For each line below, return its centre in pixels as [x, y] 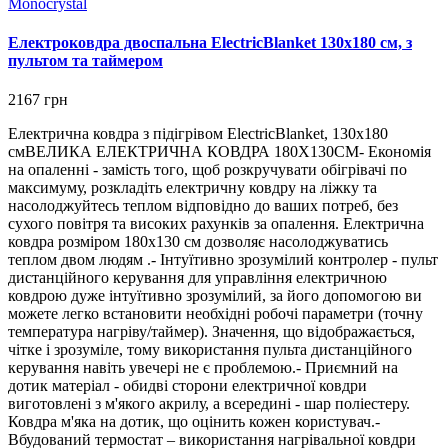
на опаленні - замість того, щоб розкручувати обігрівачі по [207, 170]
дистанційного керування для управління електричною [197, 278]
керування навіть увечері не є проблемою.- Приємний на [203, 368]
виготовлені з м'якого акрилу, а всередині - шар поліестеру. [209, 404]
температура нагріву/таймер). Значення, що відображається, [211, 332]
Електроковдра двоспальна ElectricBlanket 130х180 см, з [210, 42]
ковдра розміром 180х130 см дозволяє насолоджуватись [198, 242]
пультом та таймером [85, 60]
